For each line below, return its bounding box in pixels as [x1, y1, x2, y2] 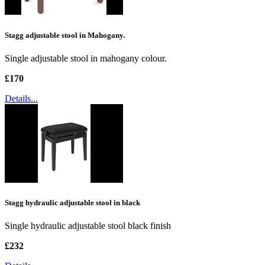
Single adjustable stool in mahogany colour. [5, 53, 167, 63]
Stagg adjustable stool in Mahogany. [5, 30, 125, 40]
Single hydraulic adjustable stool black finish [5, 221, 171, 231]
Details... [5, 93, 38, 104]
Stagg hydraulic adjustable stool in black [5, 198, 140, 207]
